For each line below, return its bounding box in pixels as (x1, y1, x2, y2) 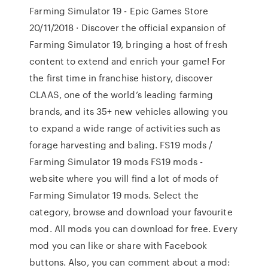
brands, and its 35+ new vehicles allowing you (29, 105, 228, 118)
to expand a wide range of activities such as (29, 121, 220, 135)
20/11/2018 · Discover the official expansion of (29, 21, 226, 34)
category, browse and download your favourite (29, 205, 233, 218)
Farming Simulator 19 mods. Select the (29, 188, 199, 202)
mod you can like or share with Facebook (29, 239, 208, 252)
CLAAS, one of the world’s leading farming (29, 88, 214, 101)
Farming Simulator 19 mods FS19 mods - (29, 155, 203, 168)
